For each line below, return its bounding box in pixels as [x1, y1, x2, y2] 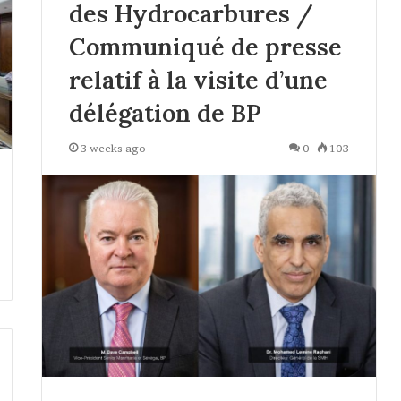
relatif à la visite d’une [68, 64, 328, 96]
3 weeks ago [80, 141, 146, 156]
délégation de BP [68, 98, 261, 129]
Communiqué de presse [68, 31, 342, 63]
